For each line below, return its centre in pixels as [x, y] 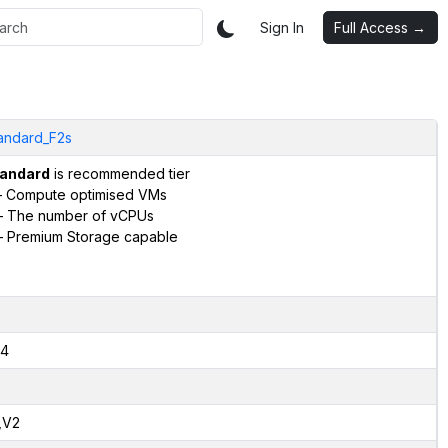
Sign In [282, 27]
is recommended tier [119, 173]
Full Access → [380, 27]
